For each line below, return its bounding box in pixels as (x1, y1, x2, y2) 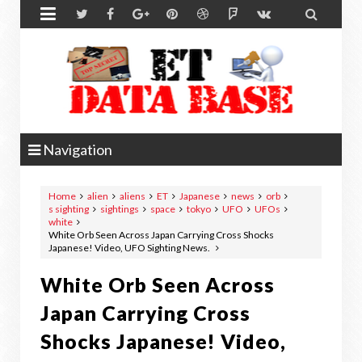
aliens (120, 190, 145, 202)
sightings (100, 203, 139, 215)
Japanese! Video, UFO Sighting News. (48, 242, 212, 254)
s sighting (48, 203, 89, 215)
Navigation (40, 141, 112, 158)
